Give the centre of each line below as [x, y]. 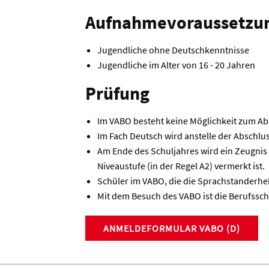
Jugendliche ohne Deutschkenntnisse [173, 50]
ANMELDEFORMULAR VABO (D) [172, 228]
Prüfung [117, 93]
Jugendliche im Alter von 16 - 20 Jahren [176, 65]
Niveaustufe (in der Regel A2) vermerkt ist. [181, 166]
